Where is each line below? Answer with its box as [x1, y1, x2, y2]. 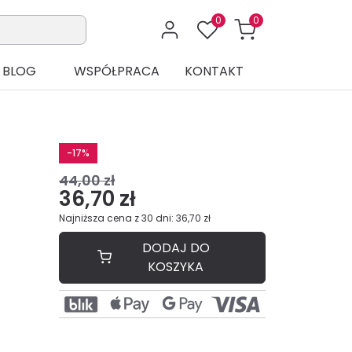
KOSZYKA [148, 258, 203, 277]
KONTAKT [184, 62, 244, 81]
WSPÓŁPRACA [73, 62, 159, 81]
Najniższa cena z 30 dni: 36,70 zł [59, 211, 211, 225]
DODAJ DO [141, 239, 210, 258]
